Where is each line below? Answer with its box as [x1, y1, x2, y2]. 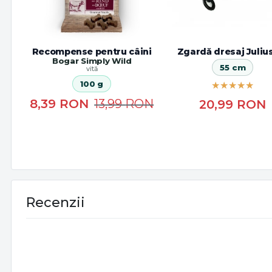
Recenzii [26, 194, 85, 211]
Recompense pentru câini [32, 46, 152, 58]
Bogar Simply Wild [52, 56, 132, 66]
